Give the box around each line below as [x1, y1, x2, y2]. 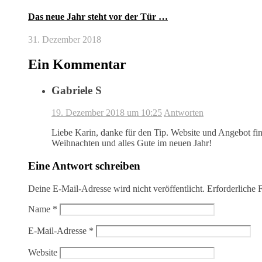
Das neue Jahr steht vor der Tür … [28, 11, 168, 22]
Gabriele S [51, 84, 102, 96]
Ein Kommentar [28, 56, 126, 72]
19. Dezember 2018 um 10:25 [51, 108, 162, 118]
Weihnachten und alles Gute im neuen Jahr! [51, 138, 212, 149]
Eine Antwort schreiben [28, 160, 140, 173]
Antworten [164, 108, 204, 118]
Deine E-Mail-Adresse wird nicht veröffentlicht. [28, 183, 205, 194]
